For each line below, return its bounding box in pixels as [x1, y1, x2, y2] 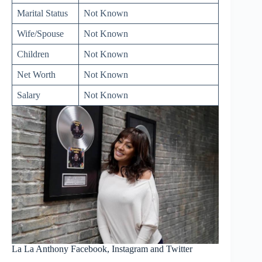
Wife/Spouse [17, 28, 64, 39]
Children [17, 49, 49, 59]
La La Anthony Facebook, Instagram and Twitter [12, 243, 192, 254]
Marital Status [17, 8, 68, 18]
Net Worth [17, 69, 56, 80]
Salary [17, 89, 40, 100]
